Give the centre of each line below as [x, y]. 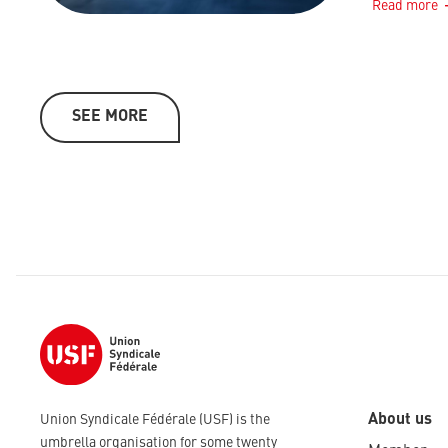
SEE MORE [110, 116]
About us [400, 420]
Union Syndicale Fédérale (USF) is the [155, 420]
